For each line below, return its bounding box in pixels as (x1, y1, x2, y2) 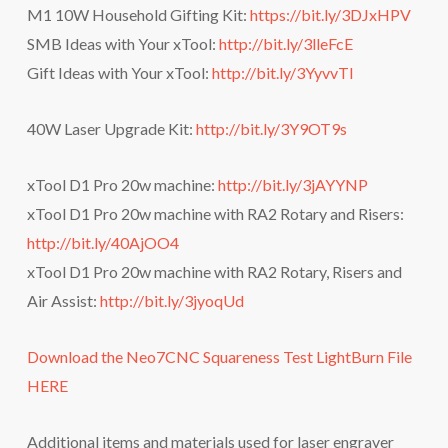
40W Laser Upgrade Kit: (26, 119, 196, 138)
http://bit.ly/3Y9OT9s (195, 119, 347, 138)
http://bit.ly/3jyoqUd (99, 291, 244, 310)
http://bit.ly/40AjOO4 (26, 233, 179, 252)
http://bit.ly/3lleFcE (218, 34, 353, 53)
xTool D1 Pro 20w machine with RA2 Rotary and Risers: (26, 204, 404, 223)
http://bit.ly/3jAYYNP (217, 175, 368, 194)
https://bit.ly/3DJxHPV (249, 5, 411, 24)
